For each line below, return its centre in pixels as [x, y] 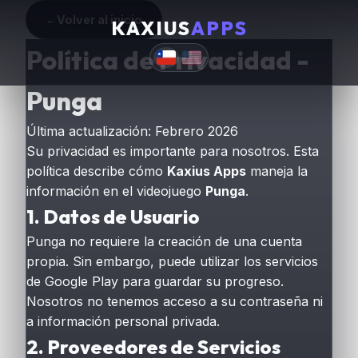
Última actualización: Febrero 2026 [132, 131]
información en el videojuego [116, 191]
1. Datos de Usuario [113, 217]
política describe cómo [97, 171]
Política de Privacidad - [168, 60]
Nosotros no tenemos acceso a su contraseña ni [175, 301]
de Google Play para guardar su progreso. [155, 281]
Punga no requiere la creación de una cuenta [164, 241]
